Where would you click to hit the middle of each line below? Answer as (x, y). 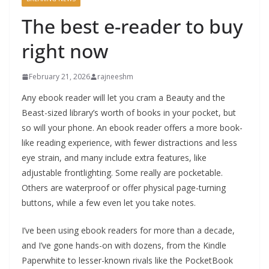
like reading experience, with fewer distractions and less (129, 143)
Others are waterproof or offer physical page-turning (124, 188)
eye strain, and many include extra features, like (114, 158)
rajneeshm (115, 77)
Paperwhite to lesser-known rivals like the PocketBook (127, 260)
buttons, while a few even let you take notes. (109, 203)
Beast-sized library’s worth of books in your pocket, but (129, 113)
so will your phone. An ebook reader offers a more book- (132, 128)
